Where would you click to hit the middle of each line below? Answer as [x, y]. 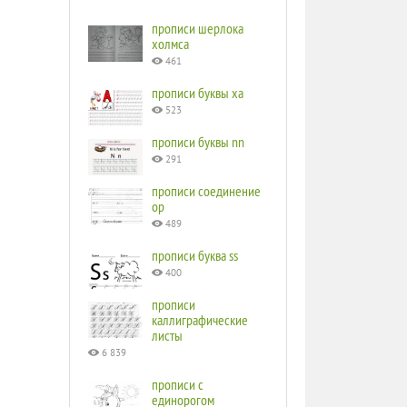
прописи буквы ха [198, 93]
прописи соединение [206, 191]
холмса [170, 44]
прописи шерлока [198, 28]
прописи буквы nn [198, 142]
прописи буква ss [195, 255]
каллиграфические [200, 320]
